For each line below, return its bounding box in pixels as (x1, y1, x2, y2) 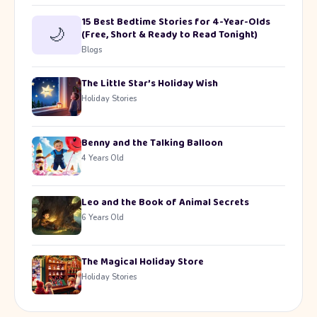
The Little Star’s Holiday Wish (81, 75, 218, 91)
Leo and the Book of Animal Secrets (81, 194, 249, 210)
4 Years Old (81, 152, 124, 163)
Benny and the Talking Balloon (81, 134, 223, 151)
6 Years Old (81, 212, 124, 223)
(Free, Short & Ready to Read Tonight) (81, 26, 258, 42)
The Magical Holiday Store (81, 253, 204, 270)
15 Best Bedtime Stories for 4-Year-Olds (81, 13, 270, 30)
